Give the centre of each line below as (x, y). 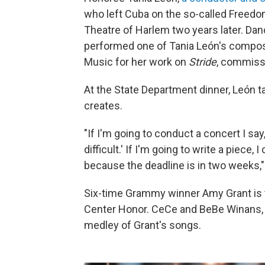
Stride (203, 62)
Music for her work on (136, 62)
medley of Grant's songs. (143, 225)
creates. (103, 106)
